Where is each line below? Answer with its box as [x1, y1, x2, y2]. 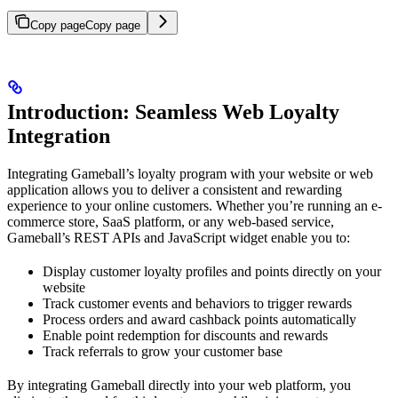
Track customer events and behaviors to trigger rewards [43, 295, 352, 311]
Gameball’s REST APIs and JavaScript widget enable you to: [7, 229, 350, 245]
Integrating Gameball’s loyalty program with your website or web [7, 165, 373, 181]
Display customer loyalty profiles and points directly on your [43, 263, 381, 279]
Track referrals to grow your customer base [43, 343, 283, 359]
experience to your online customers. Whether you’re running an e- [7, 197, 382, 213]
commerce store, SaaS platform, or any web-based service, [7, 213, 334, 229]
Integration [7, 123, 110, 147]
